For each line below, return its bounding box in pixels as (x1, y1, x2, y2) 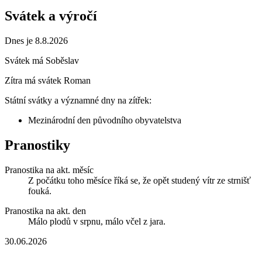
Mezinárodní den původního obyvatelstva (28, 115, 181, 126)
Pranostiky (5, 137, 70, 153)
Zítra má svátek (5, 75, 64, 86)
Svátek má (5, 56, 46, 66)
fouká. (28, 185, 51, 196)
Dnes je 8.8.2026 (5, 36, 68, 46)
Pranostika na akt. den (5, 205, 86, 216)
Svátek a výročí (5, 8, 97, 24)
